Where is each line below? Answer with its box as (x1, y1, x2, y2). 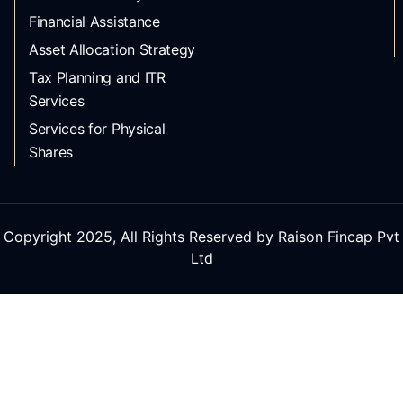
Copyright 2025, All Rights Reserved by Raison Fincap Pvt (4, 228, 399, 246)
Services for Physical (29, 119, 166, 138)
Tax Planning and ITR (29, 67, 166, 86)
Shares (29, 142, 74, 161)
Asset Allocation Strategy (29, 40, 195, 58)
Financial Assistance (29, 12, 160, 31)
